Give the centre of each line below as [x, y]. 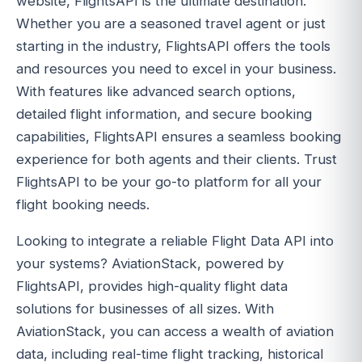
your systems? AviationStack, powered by [150, 264]
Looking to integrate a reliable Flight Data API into [175, 241]
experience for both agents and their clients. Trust [177, 160]
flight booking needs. [83, 205]
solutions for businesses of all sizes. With [145, 309]
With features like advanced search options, [156, 92]
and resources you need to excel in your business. [176, 69]
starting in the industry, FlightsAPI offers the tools [173, 46]
